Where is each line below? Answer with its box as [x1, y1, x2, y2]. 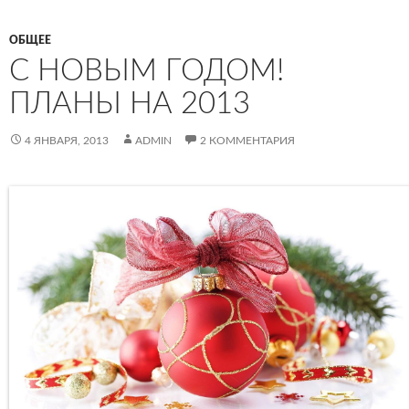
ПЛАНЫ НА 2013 [9, 89, 250, 119]
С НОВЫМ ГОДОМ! [9, 56, 284, 86]
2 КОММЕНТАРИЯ [200, 135, 295, 146]
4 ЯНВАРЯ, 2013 [25, 135, 109, 146]
